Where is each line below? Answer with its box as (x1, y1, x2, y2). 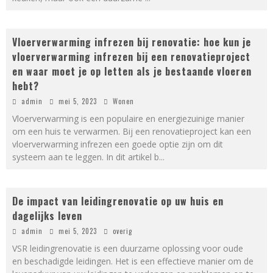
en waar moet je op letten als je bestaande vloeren (12, 64, 252, 79)
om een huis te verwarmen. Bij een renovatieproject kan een (12, 126, 251, 137)
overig (113, 226, 132, 236)
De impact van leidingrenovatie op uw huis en (12, 194, 224, 208)
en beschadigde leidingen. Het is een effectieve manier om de (12, 255, 253, 267)
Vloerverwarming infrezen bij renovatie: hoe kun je (12, 35, 251, 49)
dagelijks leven (12, 208, 82, 223)
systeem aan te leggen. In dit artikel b (12, 151, 159, 163)
